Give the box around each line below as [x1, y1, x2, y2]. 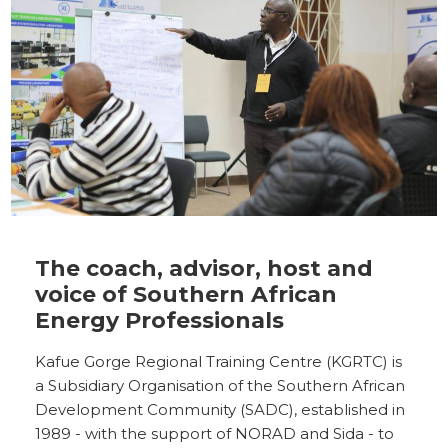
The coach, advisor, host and [35, 254, 374, 282]
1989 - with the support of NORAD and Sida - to [35, 423, 395, 443]
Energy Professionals [35, 306, 285, 334]
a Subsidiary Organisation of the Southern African [35, 375, 406, 395]
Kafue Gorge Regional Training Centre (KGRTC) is [35, 351, 403, 371]
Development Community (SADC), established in [35, 399, 406, 419]
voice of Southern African [35, 280, 338, 308]
